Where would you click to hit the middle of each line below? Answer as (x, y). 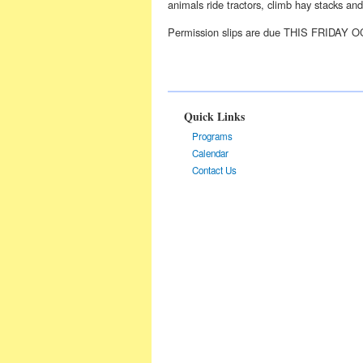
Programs (212, 136)
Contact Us (214, 170)
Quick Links (214, 117)
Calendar (210, 153)
